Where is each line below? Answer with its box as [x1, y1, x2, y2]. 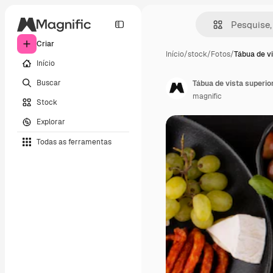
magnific [193, 91, 222, 101]
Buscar [37, 77, 61, 88]
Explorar [37, 116, 65, 127]
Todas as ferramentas [37, 136, 112, 147]
